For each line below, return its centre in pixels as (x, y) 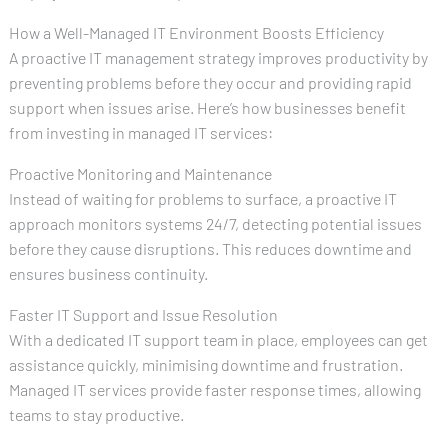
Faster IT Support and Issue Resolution (143, 314)
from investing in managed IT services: (140, 132)
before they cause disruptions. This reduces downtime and (210, 248)
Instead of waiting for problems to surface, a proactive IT (202, 198)
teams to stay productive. (96, 414)
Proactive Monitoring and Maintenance (140, 173)
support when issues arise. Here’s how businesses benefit (207, 107)
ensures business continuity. (108, 273)
